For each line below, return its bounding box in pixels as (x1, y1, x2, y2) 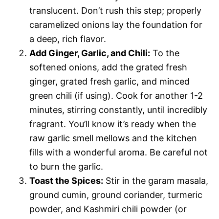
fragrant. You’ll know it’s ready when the (29, 118, 196, 129)
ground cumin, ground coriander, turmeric (29, 189, 202, 200)
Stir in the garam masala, (103, 175, 208, 186)
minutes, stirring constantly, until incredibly (29, 104, 207, 115)
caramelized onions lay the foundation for (29, 19, 202, 30)
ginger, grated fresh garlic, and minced (29, 76, 190, 87)
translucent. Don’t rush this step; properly (29, 5, 201, 16)
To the (150, 47, 179, 58)
